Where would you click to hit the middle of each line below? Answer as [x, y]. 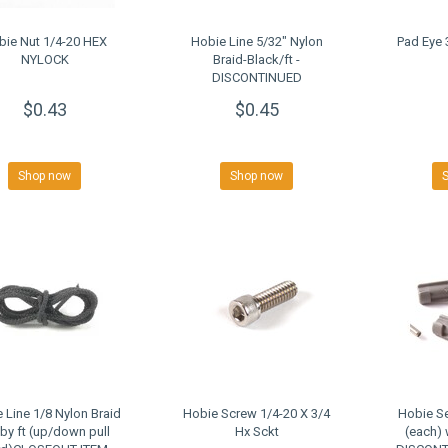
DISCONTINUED [256, 78]
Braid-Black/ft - [257, 60]
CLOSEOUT [256, 96]
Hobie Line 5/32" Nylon [256, 42]
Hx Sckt [256, 432]
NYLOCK [44, 60]
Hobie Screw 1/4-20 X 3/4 [257, 414]
